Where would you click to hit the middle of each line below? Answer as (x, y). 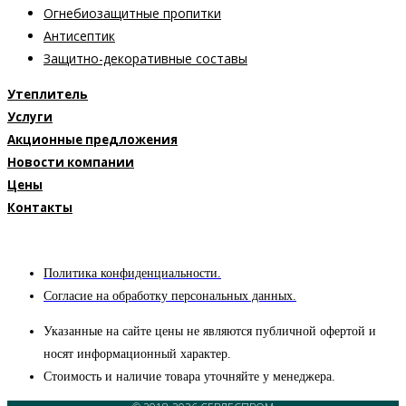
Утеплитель (48, 95)
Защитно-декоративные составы (145, 59)
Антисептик (79, 36)
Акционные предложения (92, 140)
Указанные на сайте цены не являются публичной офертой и (210, 332)
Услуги (30, 117)
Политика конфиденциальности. (132, 274)
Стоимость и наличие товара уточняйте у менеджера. (189, 377)
